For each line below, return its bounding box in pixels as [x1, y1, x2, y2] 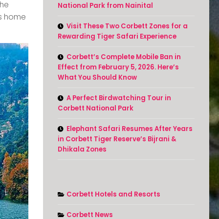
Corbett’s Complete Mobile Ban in [66, 52, 181, 62]
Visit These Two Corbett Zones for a [66, 22, 188, 31]
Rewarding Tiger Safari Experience [58, 32, 176, 42]
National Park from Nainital [58, 1, 153, 11]
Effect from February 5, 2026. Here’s [58, 63, 179, 72]
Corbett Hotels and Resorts [66, 190, 160, 199]
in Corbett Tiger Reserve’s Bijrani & [58, 134, 176, 144]
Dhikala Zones [58, 145, 107, 154]
